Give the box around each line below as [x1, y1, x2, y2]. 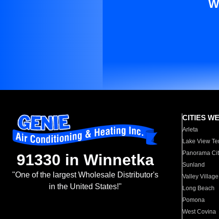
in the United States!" [48, 182, 122, 191]
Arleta [182, 126, 198, 133]
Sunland [182, 161, 205, 168]
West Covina [182, 208, 217, 215]
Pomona [182, 197, 205, 203]
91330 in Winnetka [16, 151, 154, 169]
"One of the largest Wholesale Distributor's [12, 171, 158, 179]
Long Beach [182, 185, 215, 192]
